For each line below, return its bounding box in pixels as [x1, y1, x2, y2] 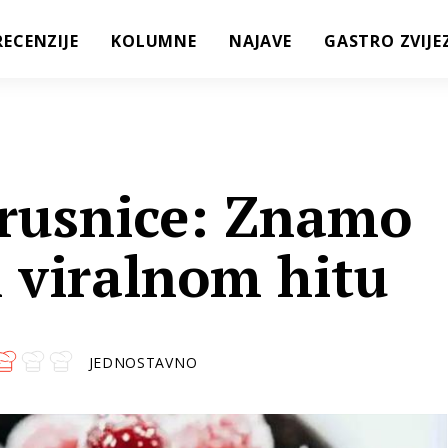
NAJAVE [229, 30, 292, 52]
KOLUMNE [111, 30, 197, 52]
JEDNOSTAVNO [88, 352, 198, 372]
